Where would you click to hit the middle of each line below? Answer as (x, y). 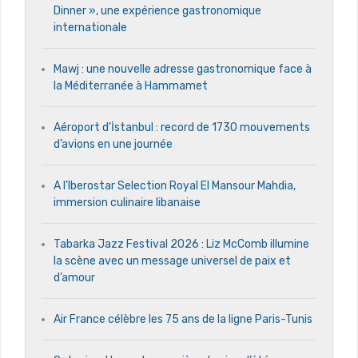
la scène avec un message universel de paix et (172, 261)
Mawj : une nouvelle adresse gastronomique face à (183, 69)
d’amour (74, 277)
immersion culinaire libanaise (127, 202)
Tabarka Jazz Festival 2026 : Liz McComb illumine (181, 244)
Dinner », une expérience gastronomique (157, 10)
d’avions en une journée (113, 144)
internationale (90, 27)
